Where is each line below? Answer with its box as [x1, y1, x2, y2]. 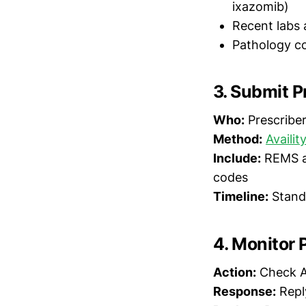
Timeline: [213, 189, 268, 204]
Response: [213, 283, 276, 298]
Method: [213, 132, 262, 147]
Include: [213, 151, 261, 166]
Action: [213, 264, 256, 279]
